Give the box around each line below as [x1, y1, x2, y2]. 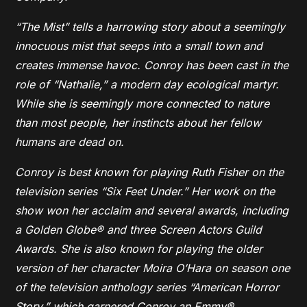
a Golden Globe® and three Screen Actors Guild [15, 223, 262, 236]
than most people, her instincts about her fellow [15, 116, 262, 130]
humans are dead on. [15, 135, 125, 149]
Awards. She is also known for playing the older [15, 242, 263, 256]
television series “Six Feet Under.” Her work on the [15, 184, 275, 198]
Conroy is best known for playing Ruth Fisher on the [15, 165, 284, 179]
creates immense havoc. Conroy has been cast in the [15, 58, 289, 72]
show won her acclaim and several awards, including [15, 204, 289, 217]
